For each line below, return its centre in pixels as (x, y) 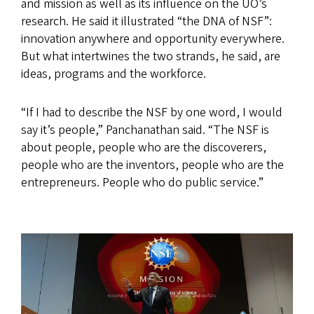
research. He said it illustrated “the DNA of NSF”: (146, 22)
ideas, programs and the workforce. (114, 74)
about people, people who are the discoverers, (144, 148)
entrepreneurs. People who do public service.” (142, 183)
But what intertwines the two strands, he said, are (151, 57)
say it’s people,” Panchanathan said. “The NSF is (145, 130)
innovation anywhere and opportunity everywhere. (153, 39)
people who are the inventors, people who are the (152, 165)
